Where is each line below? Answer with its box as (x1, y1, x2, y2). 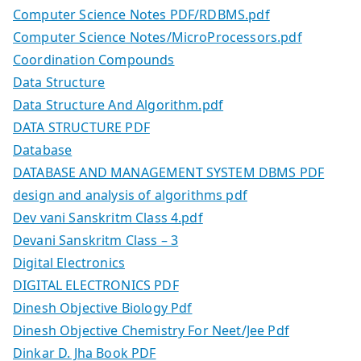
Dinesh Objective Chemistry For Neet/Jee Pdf (13, 321, 289, 339)
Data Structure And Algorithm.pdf (13, 95, 224, 114)
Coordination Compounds (13, 50, 175, 68)
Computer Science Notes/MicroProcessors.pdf (13, 27, 302, 46)
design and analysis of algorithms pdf (13, 185, 247, 204)
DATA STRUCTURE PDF (13, 118, 150, 136)
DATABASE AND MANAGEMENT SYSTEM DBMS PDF (13, 163, 325, 181)
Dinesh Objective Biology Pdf (13, 298, 193, 317)
